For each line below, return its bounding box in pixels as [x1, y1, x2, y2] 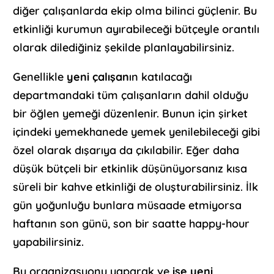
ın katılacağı [129, 70, 193, 84]
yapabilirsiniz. [13, 235, 84, 250]
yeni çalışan [67, 70, 130, 84]
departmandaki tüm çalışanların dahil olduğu [13, 88, 249, 103]
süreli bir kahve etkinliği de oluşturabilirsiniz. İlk [13, 180, 259, 194]
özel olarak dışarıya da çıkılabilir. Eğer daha [13, 143, 240, 158]
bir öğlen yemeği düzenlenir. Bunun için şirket [13, 106, 248, 121]
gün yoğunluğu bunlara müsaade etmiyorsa [13, 198, 242, 213]
